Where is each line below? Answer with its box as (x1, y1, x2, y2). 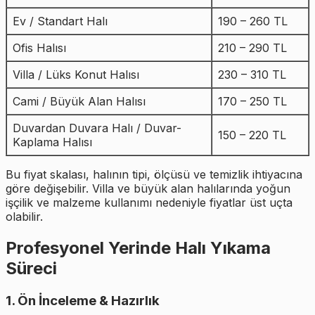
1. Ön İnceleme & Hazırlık (6, 292, 160, 309)
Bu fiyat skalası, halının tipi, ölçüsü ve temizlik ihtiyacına (6, 167, 302, 182)
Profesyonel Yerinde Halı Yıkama (6, 238, 271, 259)
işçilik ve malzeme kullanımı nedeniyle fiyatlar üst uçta (6, 195, 292, 210)
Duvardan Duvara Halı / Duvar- (13, 121, 181, 136)
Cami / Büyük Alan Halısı (13, 94, 146, 109)
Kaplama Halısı (13, 135, 92, 150)
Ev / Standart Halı (13, 14, 108, 29)
